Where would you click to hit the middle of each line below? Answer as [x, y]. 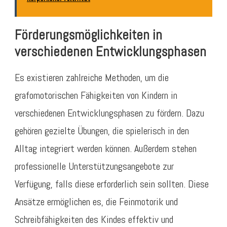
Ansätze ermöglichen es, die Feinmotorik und [96, 201]
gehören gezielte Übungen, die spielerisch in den [102, 130]
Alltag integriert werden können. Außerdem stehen [106, 148]
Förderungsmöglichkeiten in [88, 35]
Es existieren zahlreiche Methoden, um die [92, 77]
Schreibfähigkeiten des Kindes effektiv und [94, 219]
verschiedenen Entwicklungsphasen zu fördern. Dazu [109, 113]
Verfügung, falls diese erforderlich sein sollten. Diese [112, 184]
